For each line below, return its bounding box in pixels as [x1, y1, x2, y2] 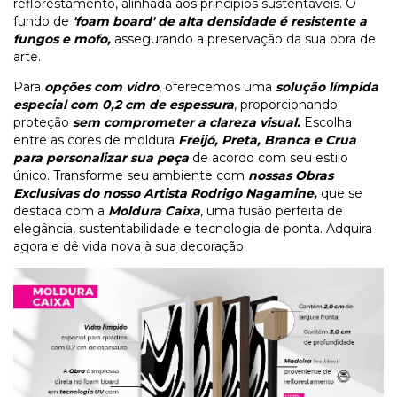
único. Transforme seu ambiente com [13, 167, 248, 184]
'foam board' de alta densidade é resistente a [73, 13, 367, 30]
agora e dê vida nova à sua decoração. [13, 238, 246, 255]
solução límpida [276, 79, 378, 96]
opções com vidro [44, 79, 159, 96]
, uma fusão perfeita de [200, 203, 343, 220]
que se [317, 185, 362, 202]
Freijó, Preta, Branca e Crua [175, 132, 356, 149]
